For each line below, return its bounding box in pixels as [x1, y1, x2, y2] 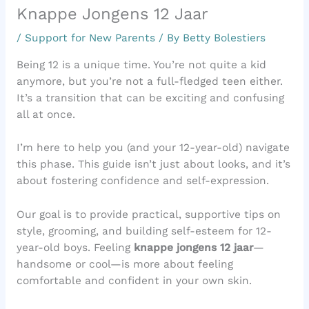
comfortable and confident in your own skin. [16, 275, 252, 288]
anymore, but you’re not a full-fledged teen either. [16, 74, 283, 88]
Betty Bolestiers [182, 32, 266, 45]
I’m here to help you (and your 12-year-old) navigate [16, 141, 290, 154]
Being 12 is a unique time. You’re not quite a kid [16, 58, 266, 71]
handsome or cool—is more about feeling [16, 258, 233, 271]
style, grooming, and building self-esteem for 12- [16, 225, 272, 238]
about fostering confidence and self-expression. [16, 175, 269, 188]
